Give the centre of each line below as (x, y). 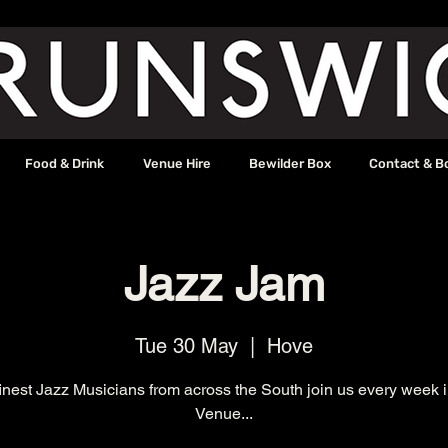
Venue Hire (176, 163)
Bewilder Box (289, 163)
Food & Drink (64, 163)
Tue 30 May (186, 346)
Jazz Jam (224, 284)
